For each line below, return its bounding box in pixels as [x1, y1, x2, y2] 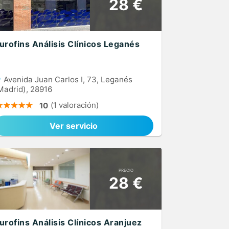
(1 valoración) [51, 100, 99, 110]
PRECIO [118, 167, 133, 173]
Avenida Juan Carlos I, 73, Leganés [2, 75, 132, 84]
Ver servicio [50, 121, 98, 131]
